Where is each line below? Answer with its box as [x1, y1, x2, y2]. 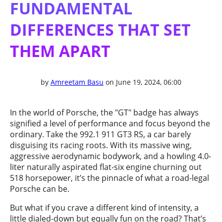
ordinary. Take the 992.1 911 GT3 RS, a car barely [10, 129, 191, 140]
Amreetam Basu [51, 77, 104, 87]
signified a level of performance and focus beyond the [10, 118, 210, 129]
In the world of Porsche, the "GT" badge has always [10, 107, 199, 118]
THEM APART [10, 40, 111, 62]
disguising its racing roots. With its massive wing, [10, 140, 192, 151]
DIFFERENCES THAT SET [10, 19, 191, 41]
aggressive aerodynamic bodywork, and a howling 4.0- [10, 151, 211, 162]
